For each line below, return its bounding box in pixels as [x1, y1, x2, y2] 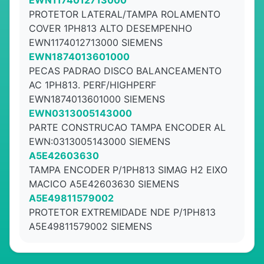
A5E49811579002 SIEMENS [29, 220, 152, 232]
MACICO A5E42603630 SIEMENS [29, 178, 179, 190]
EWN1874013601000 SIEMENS [29, 93, 165, 105]
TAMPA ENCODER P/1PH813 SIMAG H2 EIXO [29, 164, 227, 176]
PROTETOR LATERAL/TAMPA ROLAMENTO [29, 8, 220, 20]
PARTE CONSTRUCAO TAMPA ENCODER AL [29, 121, 226, 133]
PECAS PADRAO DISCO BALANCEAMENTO [29, 65, 222, 77]
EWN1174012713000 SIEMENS [29, 37, 163, 48]
